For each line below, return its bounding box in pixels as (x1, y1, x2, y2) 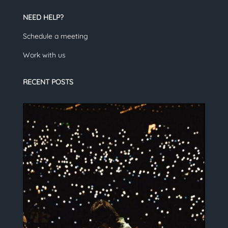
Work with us (22, 50, 66, 60)
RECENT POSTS (22, 77, 73, 87)
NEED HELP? (22, 13, 64, 22)
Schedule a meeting (22, 32, 88, 41)
